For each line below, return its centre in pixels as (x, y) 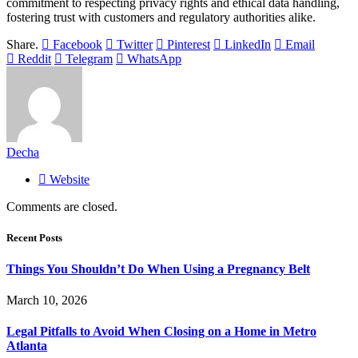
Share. (22, 44)
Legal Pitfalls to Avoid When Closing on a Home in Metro (161, 332)
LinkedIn (248, 44)
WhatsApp (154, 58)
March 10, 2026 (47, 300)
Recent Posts (34, 237)
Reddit (34, 58)
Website (70, 179)
